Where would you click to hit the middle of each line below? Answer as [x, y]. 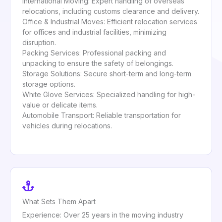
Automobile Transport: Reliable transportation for [102, 115]
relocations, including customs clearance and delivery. [111, 11]
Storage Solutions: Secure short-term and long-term [107, 74]
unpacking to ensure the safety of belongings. [98, 63]
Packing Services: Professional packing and [94, 53]
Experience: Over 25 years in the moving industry [103, 215]
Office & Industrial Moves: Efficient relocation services [110, 22]
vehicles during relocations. [67, 126]
